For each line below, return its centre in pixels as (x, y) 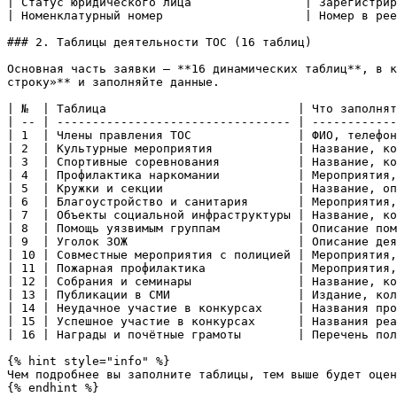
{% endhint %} (53, 388)
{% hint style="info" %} (89, 361)
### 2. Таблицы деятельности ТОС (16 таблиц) (160, 42)
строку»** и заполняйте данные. (113, 82)
